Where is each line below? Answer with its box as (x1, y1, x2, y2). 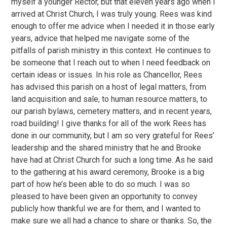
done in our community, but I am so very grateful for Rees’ (11, 131, 215, 140)
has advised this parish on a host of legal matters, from (11, 82, 207, 92)
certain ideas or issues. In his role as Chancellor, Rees (11, 70, 203, 80)
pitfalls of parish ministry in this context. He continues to (11, 46, 211, 55)
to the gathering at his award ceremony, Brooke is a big (11, 167, 205, 177)
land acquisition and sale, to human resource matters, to (11, 94, 208, 104)
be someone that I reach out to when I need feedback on (11, 58, 211, 67)
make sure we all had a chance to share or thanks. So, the (11, 216, 212, 225)
